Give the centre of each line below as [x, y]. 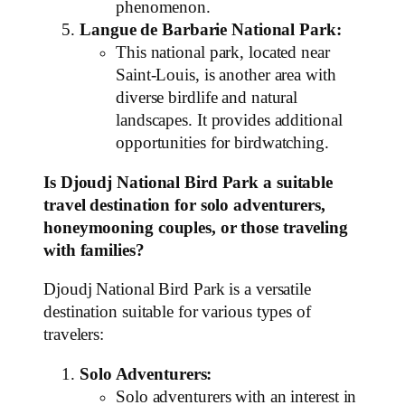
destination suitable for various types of [177, 312]
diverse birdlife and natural [207, 98]
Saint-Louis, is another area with [226, 75]
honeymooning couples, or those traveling [196, 227]
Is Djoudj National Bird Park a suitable [188, 182]
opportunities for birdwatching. [222, 143]
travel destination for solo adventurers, [184, 205]
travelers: [74, 335]
